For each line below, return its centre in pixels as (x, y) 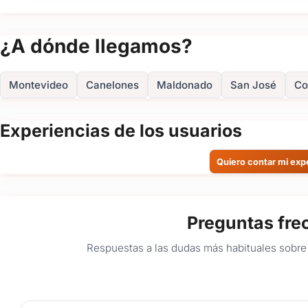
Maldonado (185, 85)
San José (253, 85)
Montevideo (38, 85)
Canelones (112, 85)
